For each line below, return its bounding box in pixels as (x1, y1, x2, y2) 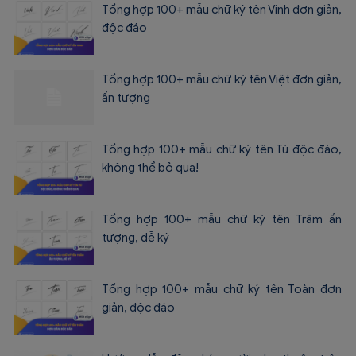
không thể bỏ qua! (102, 161, 199, 176)
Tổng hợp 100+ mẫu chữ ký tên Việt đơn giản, (102, 72, 342, 87)
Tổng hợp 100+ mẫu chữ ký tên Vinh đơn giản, (102, 2, 342, 17)
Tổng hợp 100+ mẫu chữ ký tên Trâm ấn (102, 212, 342, 227)
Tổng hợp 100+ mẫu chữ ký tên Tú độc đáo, (102, 142, 342, 157)
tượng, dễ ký (102, 230, 169, 246)
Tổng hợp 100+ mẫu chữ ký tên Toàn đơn (102, 282, 342, 297)
